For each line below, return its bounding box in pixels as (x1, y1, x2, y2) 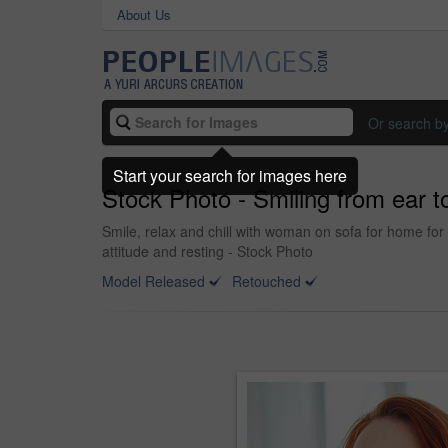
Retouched (232, 271, 301, 291)
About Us (117, 5, 171, 24)
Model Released (102, 271, 205, 291)
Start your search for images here (113, 163, 347, 187)
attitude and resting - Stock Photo (102, 241, 313, 261)
